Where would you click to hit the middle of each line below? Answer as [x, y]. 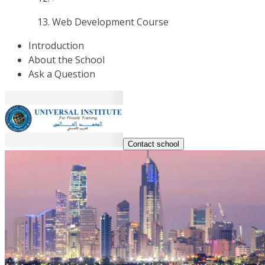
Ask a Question [62, 74]
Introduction [56, 46]
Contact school [153, 144]
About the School [67, 60]
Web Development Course [110, 22]
